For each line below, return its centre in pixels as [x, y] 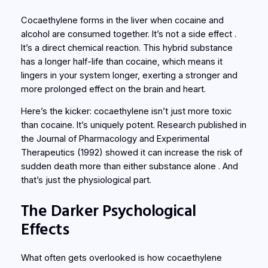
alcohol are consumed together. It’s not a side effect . [128, 34]
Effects [45, 228]
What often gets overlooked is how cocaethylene [121, 258]
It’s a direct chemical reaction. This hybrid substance [127, 48]
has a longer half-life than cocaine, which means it [121, 61]
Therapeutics [48, 153]
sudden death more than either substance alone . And [129, 167]
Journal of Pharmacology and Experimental [123, 139]
